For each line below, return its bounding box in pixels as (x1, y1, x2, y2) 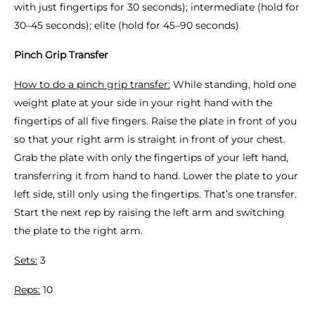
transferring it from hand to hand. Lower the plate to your (14, 169, 298, 182)
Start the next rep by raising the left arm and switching (14, 206, 285, 219)
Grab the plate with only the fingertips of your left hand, (14, 151, 288, 164)
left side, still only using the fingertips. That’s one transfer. (14, 188, 297, 200)
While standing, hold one (170, 78, 296, 91)
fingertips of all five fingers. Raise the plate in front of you (14, 115, 297, 127)
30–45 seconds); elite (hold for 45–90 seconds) (14, 19, 239, 32)
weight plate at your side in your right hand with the (14, 96, 272, 109)
